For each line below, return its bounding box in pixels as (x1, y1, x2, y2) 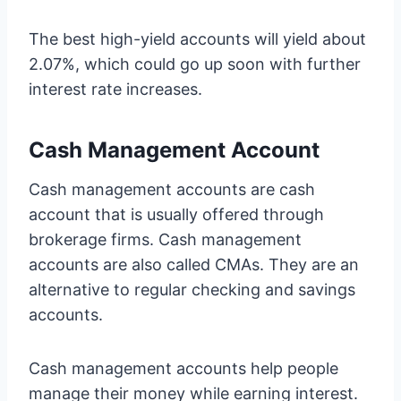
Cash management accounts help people (29, 359, 338, 378)
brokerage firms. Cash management (29, 230, 302, 249)
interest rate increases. (29, 80, 202, 98)
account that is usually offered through (29, 205, 324, 224)
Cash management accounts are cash (29, 180, 315, 199)
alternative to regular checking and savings (29, 280, 355, 299)
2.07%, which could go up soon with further (29, 55, 361, 73)
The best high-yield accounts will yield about (29, 30, 366, 48)
